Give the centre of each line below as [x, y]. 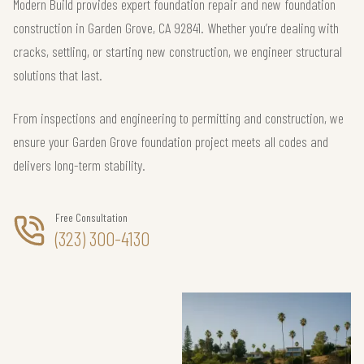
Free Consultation [91, 217]
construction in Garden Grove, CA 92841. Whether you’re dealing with [176, 28]
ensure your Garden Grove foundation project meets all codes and [171, 141]
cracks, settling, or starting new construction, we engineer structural [178, 51]
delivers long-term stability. [79, 165]
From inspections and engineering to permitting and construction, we [178, 118]
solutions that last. [58, 75]
